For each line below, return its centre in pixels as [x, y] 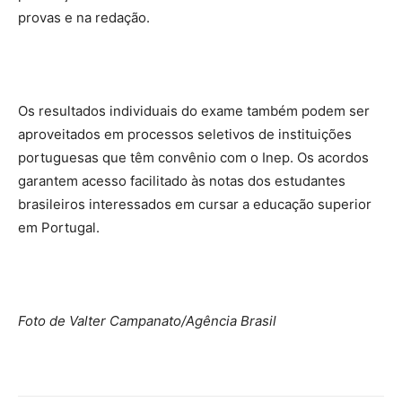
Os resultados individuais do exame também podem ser [194, 111]
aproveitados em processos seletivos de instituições [185, 135]
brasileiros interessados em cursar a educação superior [195, 205]
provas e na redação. [84, 18]
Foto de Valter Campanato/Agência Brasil [147, 321]
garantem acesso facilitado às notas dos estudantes [182, 181]
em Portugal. [59, 228]
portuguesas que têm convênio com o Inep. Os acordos [193, 158]
